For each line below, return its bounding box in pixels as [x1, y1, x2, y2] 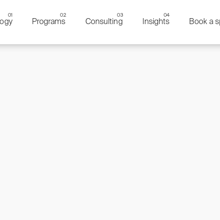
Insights [142, 18, 170, 26]
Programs [31, 18, 66, 26]
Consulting [85, 18, 123, 26]
